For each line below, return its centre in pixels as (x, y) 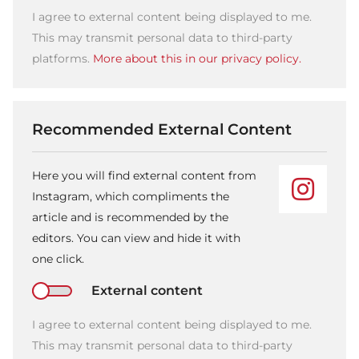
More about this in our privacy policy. (197, 58)
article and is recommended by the (130, 217)
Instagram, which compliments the (131, 196)
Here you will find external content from (144, 175)
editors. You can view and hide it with (136, 238)
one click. (58, 258)
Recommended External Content (162, 129)
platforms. (63, 58)
